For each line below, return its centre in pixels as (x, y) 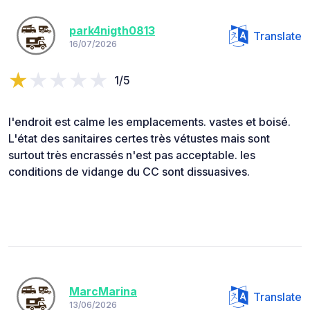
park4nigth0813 (112, 31)
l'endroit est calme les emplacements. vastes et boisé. (149, 121)
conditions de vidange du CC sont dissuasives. (129, 171)
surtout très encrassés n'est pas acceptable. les (132, 155)
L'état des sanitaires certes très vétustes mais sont (139, 138)
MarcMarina (103, 292)
